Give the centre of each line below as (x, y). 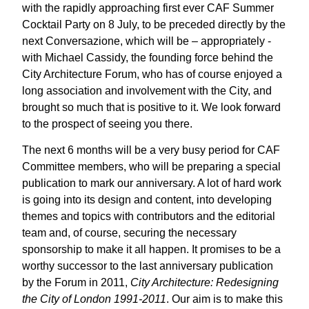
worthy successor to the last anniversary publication (148, 266)
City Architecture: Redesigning (205, 283)
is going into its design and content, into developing (147, 200)
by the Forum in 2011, (77, 283)
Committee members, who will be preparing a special (152, 167)
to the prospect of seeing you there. (108, 123)
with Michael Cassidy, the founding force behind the (148, 57)
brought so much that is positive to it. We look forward (152, 107)
